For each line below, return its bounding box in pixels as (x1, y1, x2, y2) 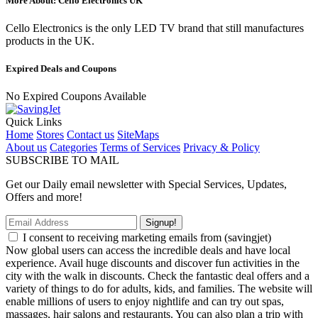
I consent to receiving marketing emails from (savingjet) (23, 231, 271, 244)
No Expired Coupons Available (6, 90, 146, 103)
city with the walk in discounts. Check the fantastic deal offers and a (6, 270, 309, 283)
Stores (36, 128, 64, 141)
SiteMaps (117, 128, 159, 141)
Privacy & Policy (183, 141, 260, 154)
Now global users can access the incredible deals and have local (6, 244, 290, 257)
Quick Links (6, 116, 62, 128)
